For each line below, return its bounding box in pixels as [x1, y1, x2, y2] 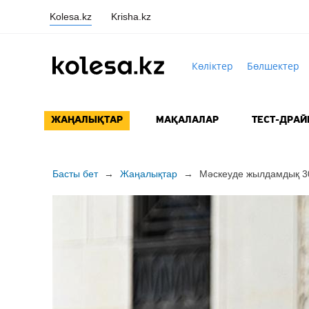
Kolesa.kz [50, 10, 92, 22]
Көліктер [191, 59, 233, 72]
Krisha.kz [111, 10, 151, 22]
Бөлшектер [246, 59, 299, 72]
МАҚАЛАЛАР [155, 115, 219, 126]
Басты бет [52, 168, 98, 180]
